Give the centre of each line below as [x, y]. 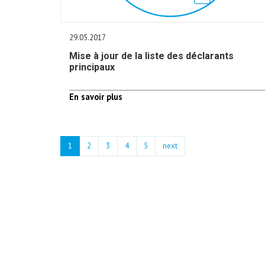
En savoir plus [96, 97]
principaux [92, 67]
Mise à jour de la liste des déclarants [151, 56]
